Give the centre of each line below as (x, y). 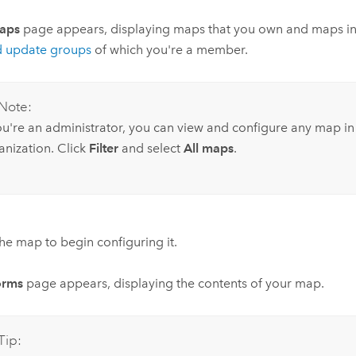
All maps (208, 149)
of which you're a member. (170, 50)
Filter (103, 149)
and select (151, 149)
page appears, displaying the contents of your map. (174, 284)
